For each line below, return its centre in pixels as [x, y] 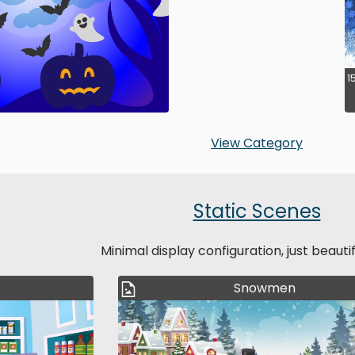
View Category [257, 143]
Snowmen [264, 288]
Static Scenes [257, 212]
